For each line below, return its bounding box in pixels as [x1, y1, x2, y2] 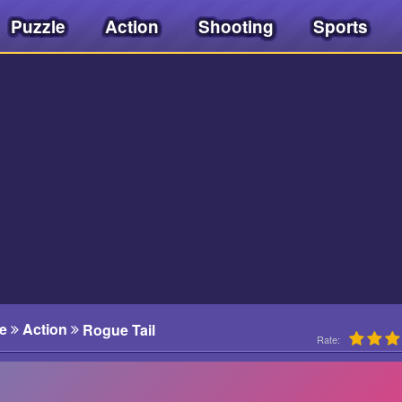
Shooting [198, 14, 274, 39]
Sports [313, 14, 368, 39]
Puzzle [11, 14, 66, 39]
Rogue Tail [82, 319, 155, 340]
